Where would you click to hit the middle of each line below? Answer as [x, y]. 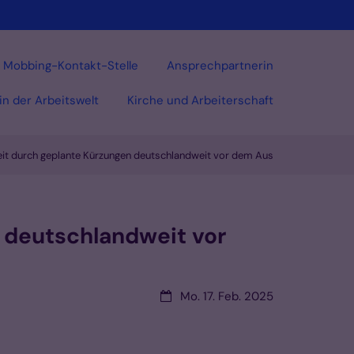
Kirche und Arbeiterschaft [200, 100]
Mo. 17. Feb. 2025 [227, 297]
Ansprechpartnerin [220, 65]
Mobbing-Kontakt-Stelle [71, 65]
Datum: [179, 296]
